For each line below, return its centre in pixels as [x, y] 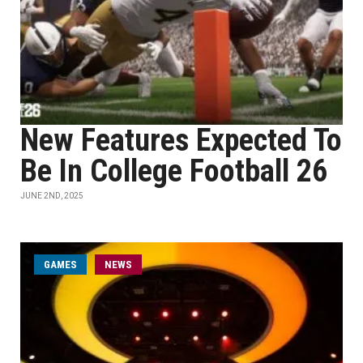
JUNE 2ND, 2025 [52, 196]
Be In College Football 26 [174, 171]
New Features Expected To [181, 140]
